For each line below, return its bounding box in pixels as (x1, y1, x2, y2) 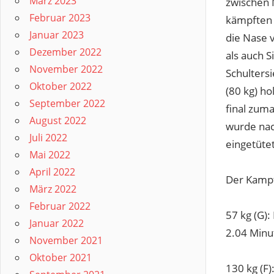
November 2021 (29, 234, 103, 247)
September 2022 (29, 97, 105, 110)
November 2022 (29, 62, 103, 76)
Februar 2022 (29, 199, 91, 213)
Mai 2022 (29, 148, 70, 161)
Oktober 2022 (29, 80, 92, 93)
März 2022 (29, 182, 76, 196)
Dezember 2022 (29, 45, 102, 59)
